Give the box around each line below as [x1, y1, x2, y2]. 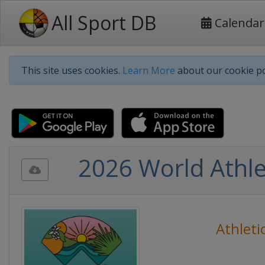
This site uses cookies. [21, 64, 122, 77]
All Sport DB [51, 10, 156, 35]
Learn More [122, 64, 175, 77]
